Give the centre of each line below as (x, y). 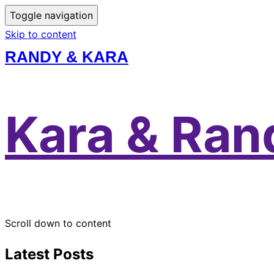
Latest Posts (49, 254)
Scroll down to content (58, 224)
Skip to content (41, 34)
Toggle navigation (51, 15)
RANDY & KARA (67, 57)
